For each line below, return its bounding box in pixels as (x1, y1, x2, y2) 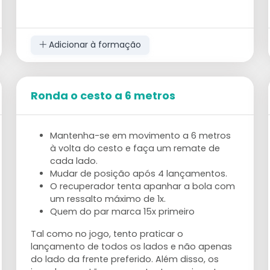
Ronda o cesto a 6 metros (31, 87, 176, 103)
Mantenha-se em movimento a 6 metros (50, 129, 231, 142)
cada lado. (50, 154, 98, 167)
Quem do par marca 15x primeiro (50, 205, 195, 218)
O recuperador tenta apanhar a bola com (50, 180, 236, 192)
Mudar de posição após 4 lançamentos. (50, 167, 228, 180)
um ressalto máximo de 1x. (50, 192, 166, 205)
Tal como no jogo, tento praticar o (31, 227, 184, 240)
